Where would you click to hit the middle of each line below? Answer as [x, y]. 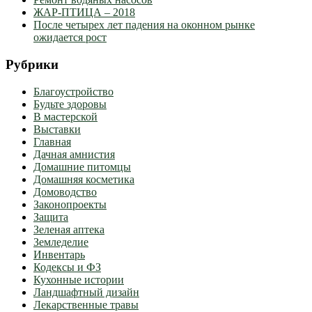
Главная [52, 141]
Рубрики [32, 64]
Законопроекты [70, 204]
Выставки [57, 129]
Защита [51, 217]
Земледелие [61, 242]
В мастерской [65, 116]
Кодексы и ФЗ [67, 267]
